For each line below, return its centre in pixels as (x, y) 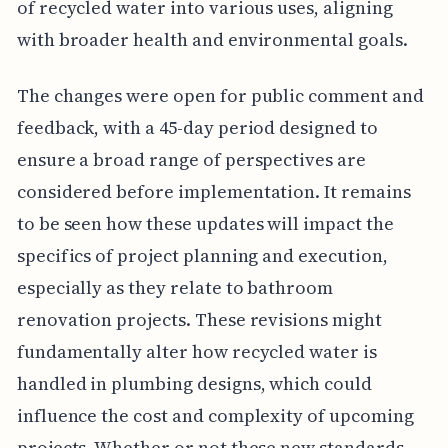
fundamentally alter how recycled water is (196, 351)
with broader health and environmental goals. (212, 39)
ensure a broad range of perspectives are (191, 159)
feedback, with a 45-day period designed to (197, 127)
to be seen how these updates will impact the (205, 223)
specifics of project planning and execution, (202, 255)
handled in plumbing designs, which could (194, 383)
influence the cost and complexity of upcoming (215, 415)
